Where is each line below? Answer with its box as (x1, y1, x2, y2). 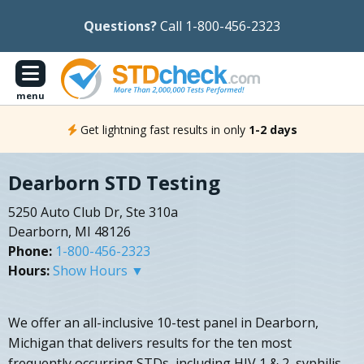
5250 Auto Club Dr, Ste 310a (8, 203, 178, 222)
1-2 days (248, 121, 297, 137)
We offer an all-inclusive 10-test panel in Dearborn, (8, 314, 318, 332)
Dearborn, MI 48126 (8, 223, 131, 241)
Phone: (8, 242, 52, 261)
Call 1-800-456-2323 (160, 17, 280, 35)
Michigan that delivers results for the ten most (8, 334, 292, 353)
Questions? (84, 17, 157, 35)
